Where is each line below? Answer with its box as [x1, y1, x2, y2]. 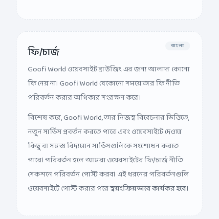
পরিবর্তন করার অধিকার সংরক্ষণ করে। [28, 84, 140, 97]
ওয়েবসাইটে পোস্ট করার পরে [28, 175, 110, 188]
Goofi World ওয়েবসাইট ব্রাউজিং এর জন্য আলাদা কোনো [28, 56, 190, 68]
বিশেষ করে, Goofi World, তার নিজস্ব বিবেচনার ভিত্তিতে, [28, 104, 189, 117]
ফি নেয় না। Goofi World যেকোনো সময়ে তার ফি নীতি [28, 70, 180, 83]
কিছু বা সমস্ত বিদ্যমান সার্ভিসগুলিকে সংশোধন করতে [28, 132, 179, 145]
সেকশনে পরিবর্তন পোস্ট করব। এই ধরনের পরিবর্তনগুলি [28, 161, 189, 174]
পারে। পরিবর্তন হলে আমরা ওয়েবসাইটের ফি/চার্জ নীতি [28, 147, 183, 159]
